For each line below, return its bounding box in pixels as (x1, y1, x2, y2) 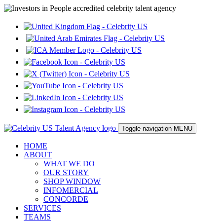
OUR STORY (43, 168, 89, 177)
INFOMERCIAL (43, 186, 98, 194)
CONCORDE (43, 195, 88, 203)
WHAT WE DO (43, 159, 95, 168)
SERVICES (24, 204, 61, 212)
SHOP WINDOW (43, 177, 101, 185)
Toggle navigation (122, 125, 172, 132)
